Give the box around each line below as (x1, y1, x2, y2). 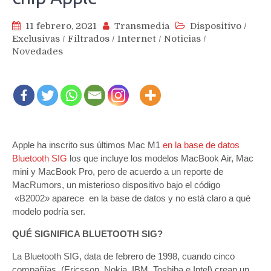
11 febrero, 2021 (25, 20, 97, 31)
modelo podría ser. (12, 206, 85, 217)
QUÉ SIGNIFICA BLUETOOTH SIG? (12, 228, 163, 239)
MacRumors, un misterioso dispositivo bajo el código (12, 179, 220, 190)
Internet (117, 33, 156, 44)
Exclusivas (12, 33, 60, 44)
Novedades (12, 45, 63, 57)
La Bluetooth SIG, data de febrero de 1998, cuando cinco (12, 250, 235, 261)
